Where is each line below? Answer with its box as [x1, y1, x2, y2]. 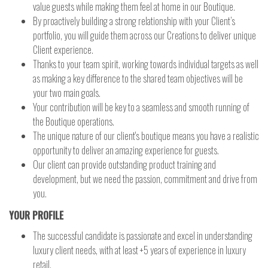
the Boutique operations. [33, 114, 114, 129]
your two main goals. [33, 86, 100, 100]
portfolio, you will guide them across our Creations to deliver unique [33, 28, 256, 42]
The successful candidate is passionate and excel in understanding [33, 229, 252, 243]
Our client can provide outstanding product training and [33, 157, 216, 172]
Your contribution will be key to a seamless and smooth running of [33, 100, 249, 114]
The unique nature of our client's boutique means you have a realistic [33, 129, 259, 143]
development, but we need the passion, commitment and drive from [33, 172, 257, 186]
